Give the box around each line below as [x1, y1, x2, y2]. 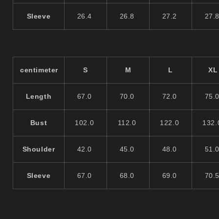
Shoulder [22, 145, 55, 153]
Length [25, 92, 52, 100]
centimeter [20, 66, 58, 74]
